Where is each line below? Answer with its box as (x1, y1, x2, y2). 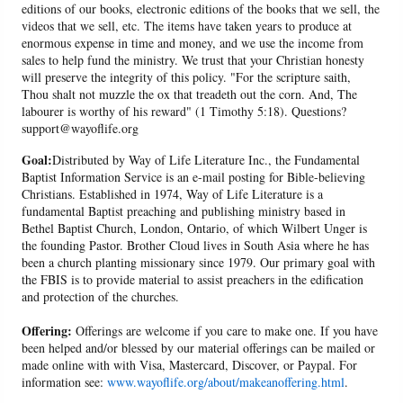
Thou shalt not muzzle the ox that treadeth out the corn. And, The (22, 85, 358, 103)
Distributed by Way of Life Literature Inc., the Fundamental (52, 151, 361, 169)
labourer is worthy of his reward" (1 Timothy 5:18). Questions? (22, 103, 347, 121)
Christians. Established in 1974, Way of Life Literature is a (22, 185, 324, 203)
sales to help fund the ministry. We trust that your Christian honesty (22, 51, 365, 69)
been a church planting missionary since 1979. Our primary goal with (22, 254, 376, 272)
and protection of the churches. (22, 288, 180, 306)
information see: (22, 373, 108, 391)
